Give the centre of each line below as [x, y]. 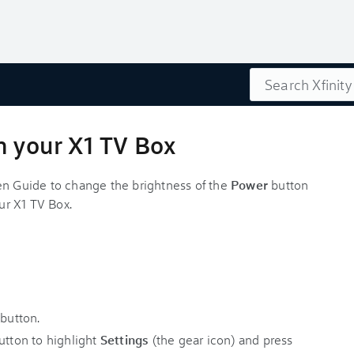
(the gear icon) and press [222, 339]
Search [269, 76]
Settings [126, 339]
